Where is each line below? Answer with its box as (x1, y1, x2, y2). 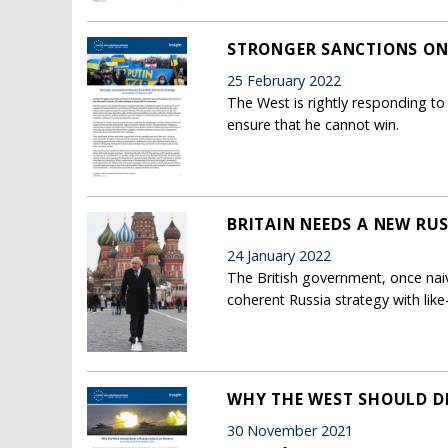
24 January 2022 (227, 245, 331, 265)
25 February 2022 (227, 70, 341, 90)
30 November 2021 (227, 420, 353, 440)
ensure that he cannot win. (227, 114, 399, 134)
